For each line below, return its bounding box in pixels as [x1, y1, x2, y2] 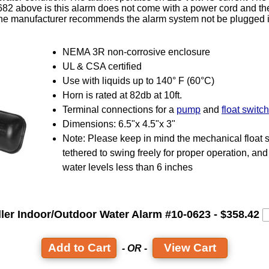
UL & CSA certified [62, 61, 142, 72]
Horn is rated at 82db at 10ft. [62, 90, 182, 101]
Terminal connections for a [62, 104, 177, 115]
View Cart [164, 241, 216, 254]
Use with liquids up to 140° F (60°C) [62, 76, 214, 86]
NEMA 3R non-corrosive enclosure [62, 47, 210, 58]
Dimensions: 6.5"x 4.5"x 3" [62, 119, 175, 130]
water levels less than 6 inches [62, 162, 193, 173]
